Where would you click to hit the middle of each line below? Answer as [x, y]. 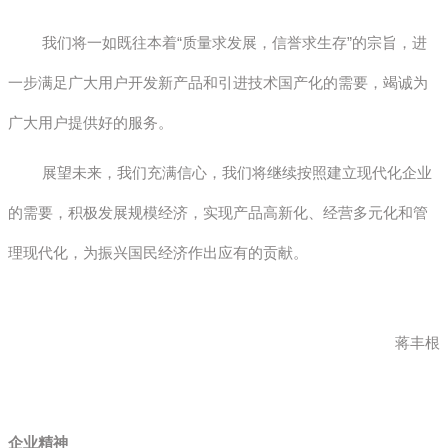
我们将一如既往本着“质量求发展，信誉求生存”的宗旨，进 [217, 42]
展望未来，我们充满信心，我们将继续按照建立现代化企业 [220, 172]
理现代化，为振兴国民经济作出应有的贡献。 [158, 252]
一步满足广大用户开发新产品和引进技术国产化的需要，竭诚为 [218, 82]
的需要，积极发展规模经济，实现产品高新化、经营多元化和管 [218, 212]
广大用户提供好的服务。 [90, 122]
